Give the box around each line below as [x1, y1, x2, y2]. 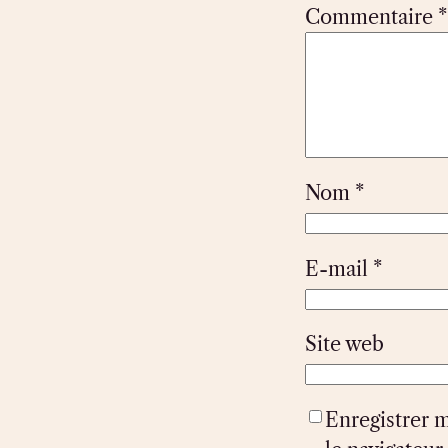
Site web [304, 332, 384, 357]
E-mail [304, 256, 373, 281]
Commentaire [304, 5, 438, 30]
